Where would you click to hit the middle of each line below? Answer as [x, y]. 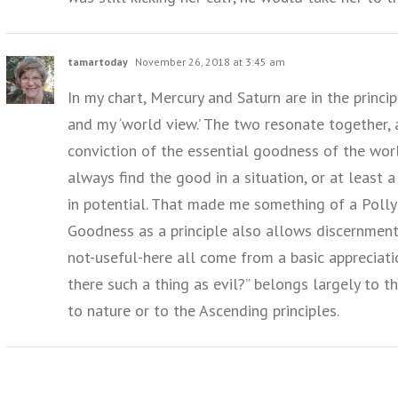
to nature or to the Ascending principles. [203, 311]
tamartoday [98, 62]
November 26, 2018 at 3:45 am [209, 62]
